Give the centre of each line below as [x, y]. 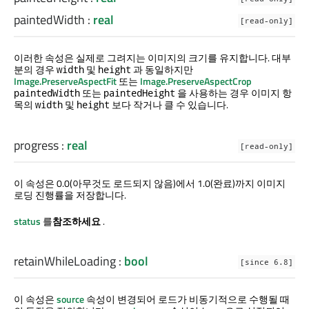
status [27, 221]
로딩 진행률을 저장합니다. [70, 195]
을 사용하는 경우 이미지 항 [233, 93]
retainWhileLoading [65, 261]
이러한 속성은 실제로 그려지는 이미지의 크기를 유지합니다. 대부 [152, 58]
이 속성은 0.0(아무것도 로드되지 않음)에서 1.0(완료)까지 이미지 [150, 183]
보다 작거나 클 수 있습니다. [169, 105]
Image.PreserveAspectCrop [196, 81]
